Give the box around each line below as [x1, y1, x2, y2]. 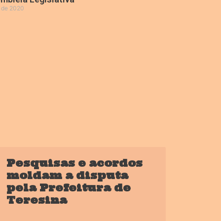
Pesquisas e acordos [6, 156, 143, 170]
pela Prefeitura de [6, 181, 131, 195]
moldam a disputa [6, 169, 128, 183]
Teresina [6, 193, 67, 207]
